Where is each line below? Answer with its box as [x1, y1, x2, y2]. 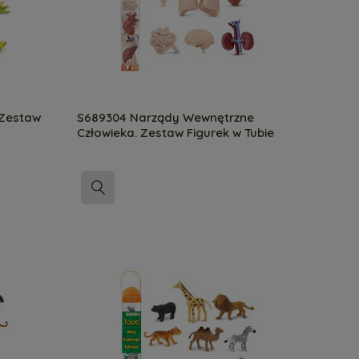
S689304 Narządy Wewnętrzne [77, 109, 254, 125]
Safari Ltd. [77, 139, 137, 155]
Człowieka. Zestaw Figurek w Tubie [77, 124, 274, 140]
